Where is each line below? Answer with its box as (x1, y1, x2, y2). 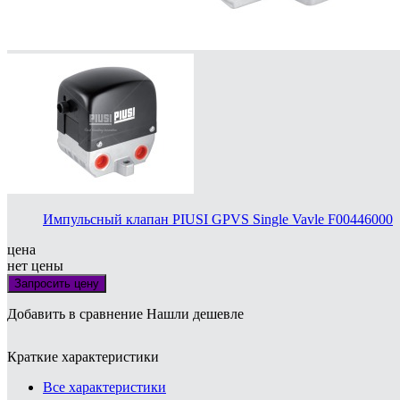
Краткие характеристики (7, 348, 159, 364)
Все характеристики (43, 379, 166, 395)
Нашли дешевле (146, 305, 244, 321)
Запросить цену (14, 276, 99, 290)
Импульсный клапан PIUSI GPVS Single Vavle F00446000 (43, 211, 393, 227)
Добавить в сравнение (7, 305, 143, 321)
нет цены (7, 257, 63, 273)
